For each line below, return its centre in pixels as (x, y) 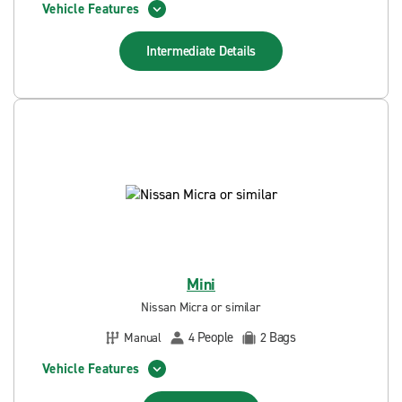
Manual (143, 337)
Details (237, 51)
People (215, 337)
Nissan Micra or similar (201, 307)
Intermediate (183, 51)
